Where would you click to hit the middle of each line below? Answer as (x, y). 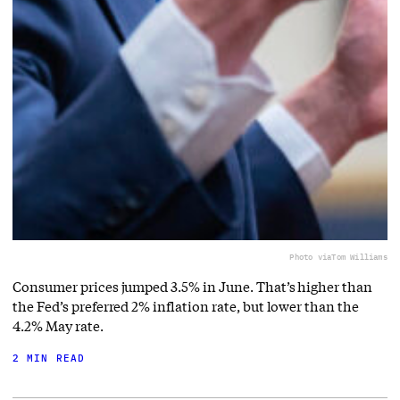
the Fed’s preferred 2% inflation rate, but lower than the (186, 307)
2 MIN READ (49, 358)
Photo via (311, 257)
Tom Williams (359, 257)
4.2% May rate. (58, 326)
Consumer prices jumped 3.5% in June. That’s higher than (193, 287)
